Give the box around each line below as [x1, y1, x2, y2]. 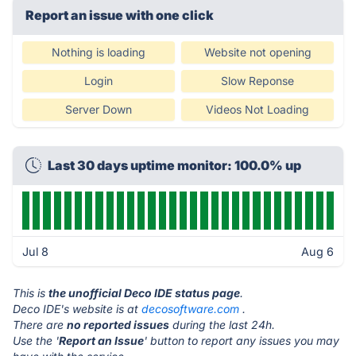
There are [13, 318, 67, 331]
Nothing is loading [52, 45, 145, 59]
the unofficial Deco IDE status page [48, 286, 240, 300]
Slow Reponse [221, 74, 294, 87]
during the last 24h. [169, 318, 275, 331]
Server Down [65, 103, 132, 116]
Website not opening [203, 45, 311, 59]
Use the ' [13, 334, 59, 347]
